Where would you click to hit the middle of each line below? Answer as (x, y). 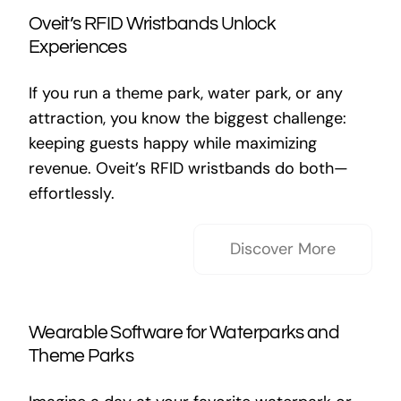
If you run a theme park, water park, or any (185, 93)
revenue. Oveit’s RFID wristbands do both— (188, 168)
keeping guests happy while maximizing (172, 143)
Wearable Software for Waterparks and (184, 333)
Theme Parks (81, 356)
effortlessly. (71, 193)
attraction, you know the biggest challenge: (187, 118)
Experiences (77, 47)
